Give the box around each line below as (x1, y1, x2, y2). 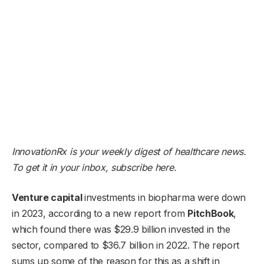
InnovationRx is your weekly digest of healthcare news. (12, 145, 246, 157)
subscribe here (111, 161, 174, 173)
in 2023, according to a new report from (12, 207, 188, 219)
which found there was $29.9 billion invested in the (12, 223, 230, 235)
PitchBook (187, 207, 234, 219)
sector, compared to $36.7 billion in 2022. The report (12, 239, 240, 251)
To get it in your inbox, (12, 161, 111, 173)
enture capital (18, 191, 84, 203)
